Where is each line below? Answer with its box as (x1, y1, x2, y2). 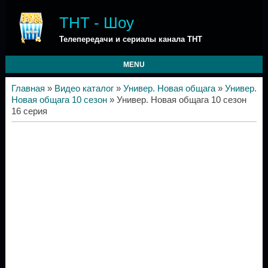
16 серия (11, 106, 47, 116)
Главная (11, 84, 45, 93)
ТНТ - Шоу (59, 14, 134, 32)
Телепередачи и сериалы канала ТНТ (59, 35, 202, 44)
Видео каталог (54, 84, 114, 93)
